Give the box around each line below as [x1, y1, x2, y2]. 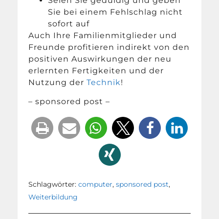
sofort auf [48, 19, 90, 29]
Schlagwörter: [28, 180, 79, 189]
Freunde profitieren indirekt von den [28, 43, 190, 52]
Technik [87, 78, 121, 88]
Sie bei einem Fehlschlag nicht [48, 7, 183, 17]
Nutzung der [28, 78, 87, 88]
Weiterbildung [28, 193, 78, 202]
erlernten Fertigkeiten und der [28, 66, 164, 76]
